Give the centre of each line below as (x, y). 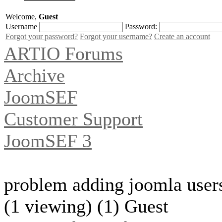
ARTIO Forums (63, 53)
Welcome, (22, 16)
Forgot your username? (116, 36)
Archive (34, 75)
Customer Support (73, 119)
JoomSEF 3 (48, 140)
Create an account (182, 36)
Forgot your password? (42, 36)
